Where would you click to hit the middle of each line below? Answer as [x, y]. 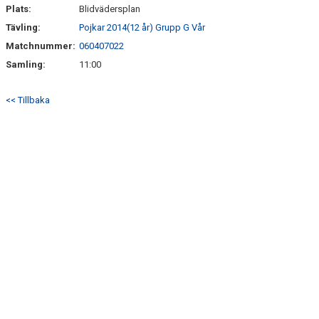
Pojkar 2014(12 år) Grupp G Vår [142, 27]
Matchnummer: [42, 46]
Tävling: [23, 27]
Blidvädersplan [110, 9]
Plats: [19, 9]
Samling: [26, 64]
